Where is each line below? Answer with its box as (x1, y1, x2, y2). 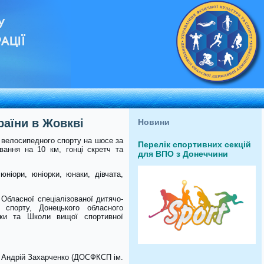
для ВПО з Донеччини (138, 149, 228, 159)
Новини (138, 117, 170, 127)
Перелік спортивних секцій (138, 140, 251, 149)
